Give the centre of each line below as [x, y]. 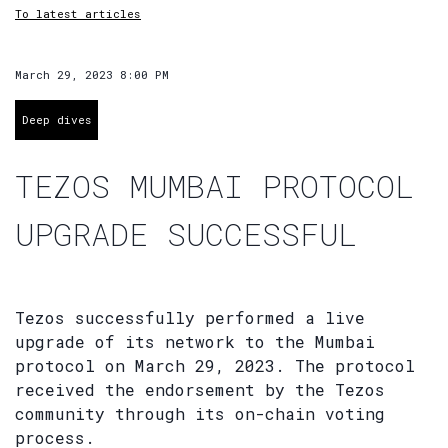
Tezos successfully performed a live [190, 317]
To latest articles [78, 13]
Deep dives [56, 120]
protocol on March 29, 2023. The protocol [215, 365]
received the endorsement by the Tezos [200, 389]
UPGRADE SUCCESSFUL [186, 233]
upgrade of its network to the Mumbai [195, 341]
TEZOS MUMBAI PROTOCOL [214, 185]
